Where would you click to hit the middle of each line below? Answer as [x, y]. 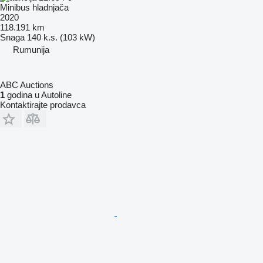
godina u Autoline [38, 95]
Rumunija [31, 49]
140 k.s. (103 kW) [61, 37]
